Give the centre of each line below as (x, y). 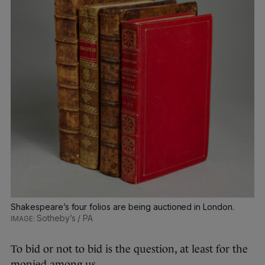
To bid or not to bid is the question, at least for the (129, 249)
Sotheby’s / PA (65, 218)
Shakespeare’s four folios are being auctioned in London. (123, 206)
